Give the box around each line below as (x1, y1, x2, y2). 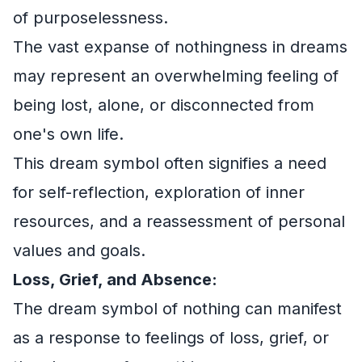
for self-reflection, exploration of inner (13, 183, 305, 202)
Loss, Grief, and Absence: (13, 270, 217, 289)
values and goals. (13, 241, 145, 260)
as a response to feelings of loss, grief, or (13, 328, 329, 347)
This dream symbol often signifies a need (13, 154, 326, 173)
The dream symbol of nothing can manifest (13, 299, 342, 318)
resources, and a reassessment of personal (13, 212, 345, 231)
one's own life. (13, 124, 124, 144)
